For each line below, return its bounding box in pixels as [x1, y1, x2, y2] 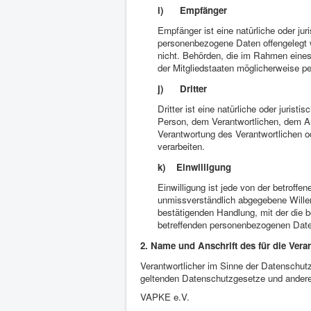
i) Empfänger [158, 3, 227, 17]
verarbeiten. [158, 140, 205, 153]
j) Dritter [158, 82, 207, 95]
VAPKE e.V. [140, 290, 190, 303]
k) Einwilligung [158, 160, 231, 174]
